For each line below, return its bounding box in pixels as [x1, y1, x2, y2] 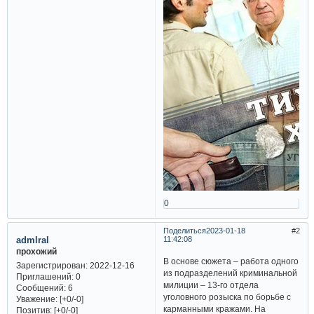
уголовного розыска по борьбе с [163, 292, 292, 301]
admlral [15, 234, 49, 245]
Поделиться [163, 226, 206, 235]
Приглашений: [15, 272, 74, 282]
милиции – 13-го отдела [163, 280, 259, 289]
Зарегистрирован [15, 261, 86, 271]
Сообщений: [15, 283, 66, 293]
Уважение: [15, 294, 57, 304]
